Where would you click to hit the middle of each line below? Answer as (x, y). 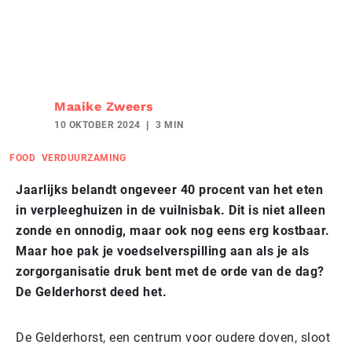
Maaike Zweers (104, 106)
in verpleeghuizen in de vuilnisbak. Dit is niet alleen (170, 210)
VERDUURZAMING (83, 158)
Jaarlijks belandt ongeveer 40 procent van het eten (169, 189)
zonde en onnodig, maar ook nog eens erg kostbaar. (173, 230)
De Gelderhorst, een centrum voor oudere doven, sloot (173, 337)
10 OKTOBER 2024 (97, 125)
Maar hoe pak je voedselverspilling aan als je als (163, 251)
